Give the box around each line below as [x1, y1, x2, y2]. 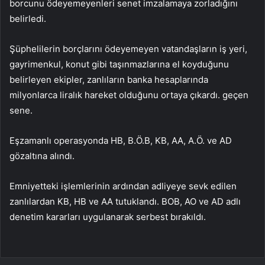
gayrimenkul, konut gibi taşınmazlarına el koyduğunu [9, 58, 229, 70]
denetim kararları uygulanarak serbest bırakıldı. [9, 211, 206, 222]
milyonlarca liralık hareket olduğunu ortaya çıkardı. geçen [9, 89, 248, 101]
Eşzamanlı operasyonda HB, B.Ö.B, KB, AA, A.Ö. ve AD [9, 134, 232, 146]
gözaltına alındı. [9, 150, 75, 161]
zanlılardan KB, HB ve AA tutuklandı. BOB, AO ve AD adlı [9, 195, 241, 207]
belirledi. [9, 12, 46, 24]
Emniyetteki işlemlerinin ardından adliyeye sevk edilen [9, 180, 237, 192]
